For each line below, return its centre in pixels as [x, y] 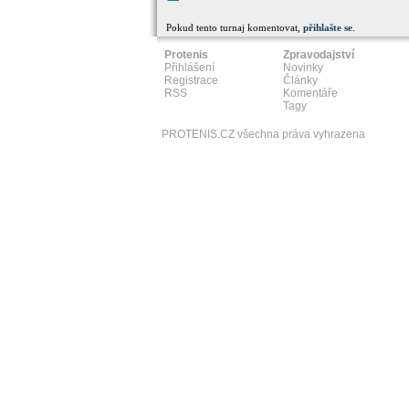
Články [300, 80]
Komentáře [310, 93]
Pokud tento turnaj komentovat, [235, 27]
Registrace [191, 80]
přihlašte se [328, 27]
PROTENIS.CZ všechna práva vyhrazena [263, 134]
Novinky [303, 68]
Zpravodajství [319, 55]
